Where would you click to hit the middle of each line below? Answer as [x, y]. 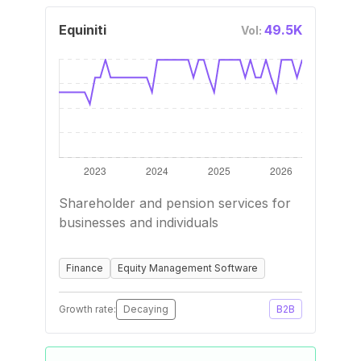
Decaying [146, 309]
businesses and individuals [139, 222]
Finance [85, 268]
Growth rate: [87, 309]
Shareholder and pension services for [175, 203]
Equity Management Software [188, 268]
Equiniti [83, 30]
